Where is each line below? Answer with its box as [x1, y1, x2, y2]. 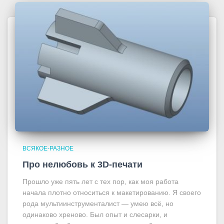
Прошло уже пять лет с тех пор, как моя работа [22, 177, 178, 185]
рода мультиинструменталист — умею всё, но [22, 199, 173, 207]
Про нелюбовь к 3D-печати [22, 159, 142, 169]
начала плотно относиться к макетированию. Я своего [22, 188, 201, 196]
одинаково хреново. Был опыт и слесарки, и [22, 210, 167, 218]
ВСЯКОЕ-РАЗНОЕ [22, 144, 73, 152]
